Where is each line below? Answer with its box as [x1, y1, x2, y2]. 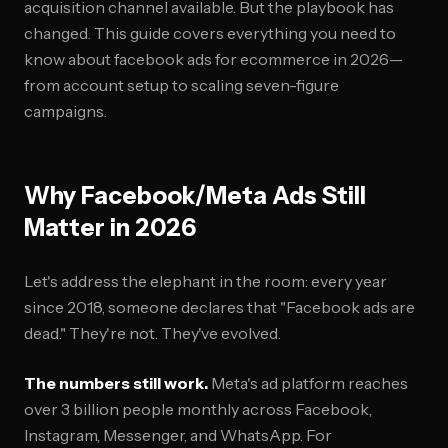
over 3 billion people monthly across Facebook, [24, 399, 372, 419]
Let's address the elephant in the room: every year [24, 271, 387, 291]
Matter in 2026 [24, 213, 196, 242]
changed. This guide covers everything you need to [24, 23, 396, 43]
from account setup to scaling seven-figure [24, 75, 339, 95]
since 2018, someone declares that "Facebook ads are [24, 297, 415, 317]
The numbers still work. [24, 373, 208, 393]
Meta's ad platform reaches [208, 373, 408, 393]
